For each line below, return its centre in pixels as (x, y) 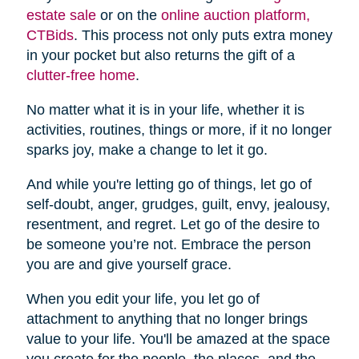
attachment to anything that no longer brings (167, 319)
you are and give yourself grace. (129, 265)
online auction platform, (235, 16)
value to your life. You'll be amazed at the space (178, 339)
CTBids (50, 36)
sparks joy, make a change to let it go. (147, 150)
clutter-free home (81, 76)
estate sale (61, 16)
